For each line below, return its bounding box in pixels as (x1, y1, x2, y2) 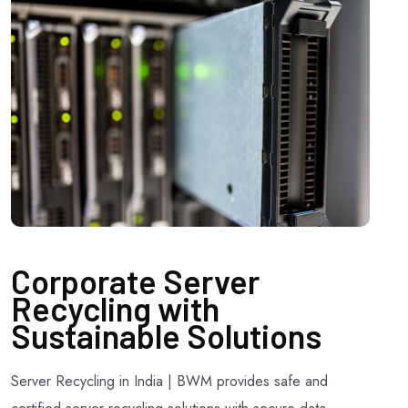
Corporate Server (11, 260, 260, 301)
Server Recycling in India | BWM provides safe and (11, 370, 328, 392)
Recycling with (11, 288, 219, 328)
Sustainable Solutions (11, 315, 321, 355)
